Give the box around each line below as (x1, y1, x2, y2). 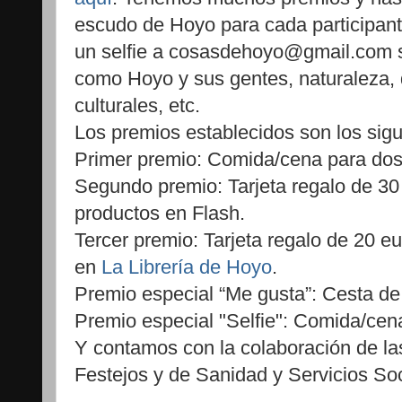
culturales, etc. (74, 93, 200, 117)
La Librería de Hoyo (101, 255, 272, 278)
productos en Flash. (74, 201, 245, 224)
